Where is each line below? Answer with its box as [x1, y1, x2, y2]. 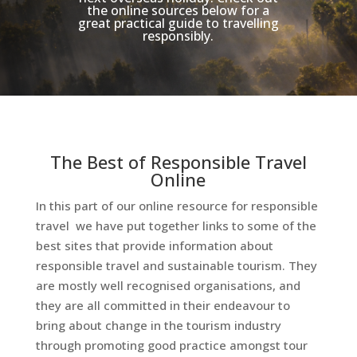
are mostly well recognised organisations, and [35, 277, 300, 293]
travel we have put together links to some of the [35, 217, 316, 233]
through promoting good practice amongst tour [35, 336, 308, 353]
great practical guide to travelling [77, 14, 279, 32]
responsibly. [143, 26, 214, 45]
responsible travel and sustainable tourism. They [35, 257, 317, 273]
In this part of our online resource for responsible [35, 197, 318, 214]
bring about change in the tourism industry [35, 316, 281, 333]
